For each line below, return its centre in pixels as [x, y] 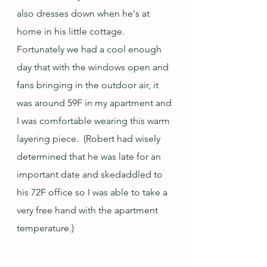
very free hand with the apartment [89, 210]
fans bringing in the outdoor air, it [89, 85]
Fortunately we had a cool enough [90, 49]
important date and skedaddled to [91, 175]
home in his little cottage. [73, 32]
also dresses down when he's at [84, 14]
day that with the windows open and [94, 67]
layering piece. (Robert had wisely [90, 139]
